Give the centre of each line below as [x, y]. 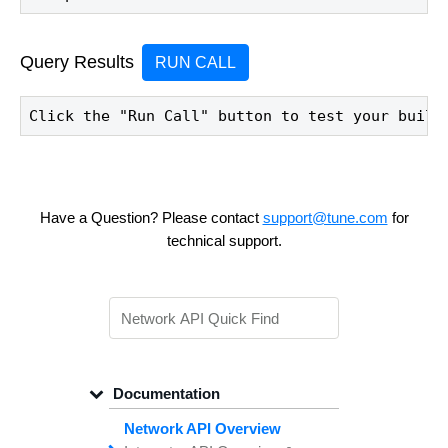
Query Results [77, 62]
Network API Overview [202, 428]
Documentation [165, 393]
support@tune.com [325, 218]
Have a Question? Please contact [151, 218]
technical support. [224, 241]
